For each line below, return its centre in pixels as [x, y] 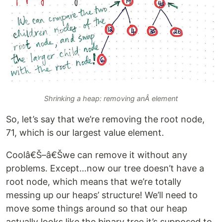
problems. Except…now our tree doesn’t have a [105, 168]
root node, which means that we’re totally [94, 181]
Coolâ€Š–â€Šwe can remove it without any [97, 155]
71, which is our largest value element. [85, 132]
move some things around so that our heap [97, 208]
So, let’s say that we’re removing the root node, [105, 119]
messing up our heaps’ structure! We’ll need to [102, 195]
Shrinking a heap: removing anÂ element [111, 98]
